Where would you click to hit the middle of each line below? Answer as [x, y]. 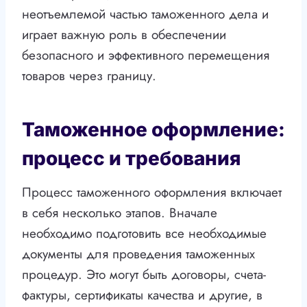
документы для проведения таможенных [138, 254]
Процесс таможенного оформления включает [152, 193]
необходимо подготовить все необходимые [144, 234]
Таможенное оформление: [153, 130]
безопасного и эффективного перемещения [146, 56]
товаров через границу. [89, 76]
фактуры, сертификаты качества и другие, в [142, 295]
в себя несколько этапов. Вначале [120, 213]
